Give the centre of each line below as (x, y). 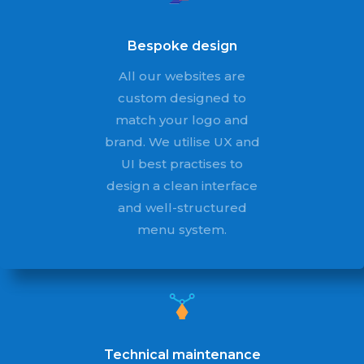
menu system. (182, 230)
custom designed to (182, 98)
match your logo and (182, 120)
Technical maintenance (182, 355)
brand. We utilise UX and (182, 142)
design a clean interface (182, 186)
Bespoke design (182, 46)
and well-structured (182, 208)
